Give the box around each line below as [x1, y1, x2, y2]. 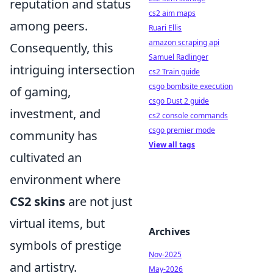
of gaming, [10, 83, 71, 100]
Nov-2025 [149, 249, 182, 260]
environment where [10, 171, 121, 188]
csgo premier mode [149, 125, 215, 135]
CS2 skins [10, 193, 65, 210]
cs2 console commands [149, 110, 228, 121]
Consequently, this [10, 39, 113, 56]
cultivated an [10, 149, 82, 166]
